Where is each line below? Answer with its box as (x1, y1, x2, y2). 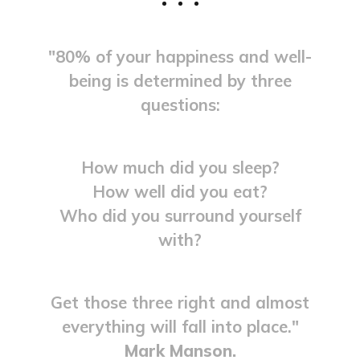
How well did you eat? (92, 180, 268, 202)
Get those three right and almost (51, 291, 309, 313)
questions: (140, 93, 220, 115)
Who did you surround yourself (59, 204, 301, 226)
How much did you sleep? (80, 156, 280, 178)
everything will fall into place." (61, 315, 299, 337)
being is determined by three (68, 69, 292, 91)
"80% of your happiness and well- (48, 45, 312, 67)
